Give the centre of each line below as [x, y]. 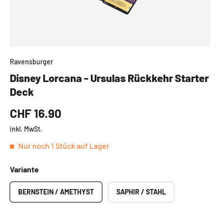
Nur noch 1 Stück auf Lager [64, 145]
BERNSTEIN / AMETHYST [56, 192]
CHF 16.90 [36, 113]
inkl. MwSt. [26, 129]
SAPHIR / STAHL [141, 192]
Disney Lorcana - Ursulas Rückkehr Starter [109, 77]
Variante [24, 169]
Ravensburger [31, 61]
